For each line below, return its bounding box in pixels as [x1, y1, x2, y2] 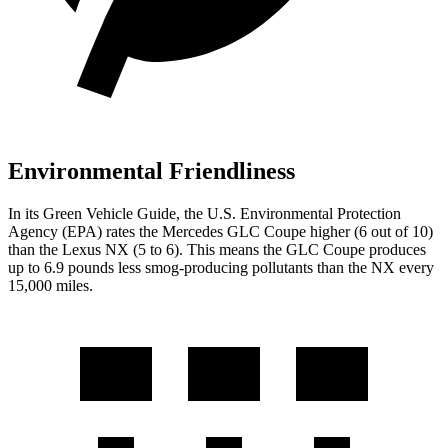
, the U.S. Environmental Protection [176, 204, 401, 222]
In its [8, 204, 43, 222]
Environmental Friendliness [8, 158, 295, 185]
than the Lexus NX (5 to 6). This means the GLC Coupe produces [8, 240, 426, 258]
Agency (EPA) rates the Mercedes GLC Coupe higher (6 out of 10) [8, 222, 433, 240]
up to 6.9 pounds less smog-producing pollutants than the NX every [8, 258, 434, 276]
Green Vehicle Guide [43, 204, 176, 222]
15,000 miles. [8, 276, 93, 294]
